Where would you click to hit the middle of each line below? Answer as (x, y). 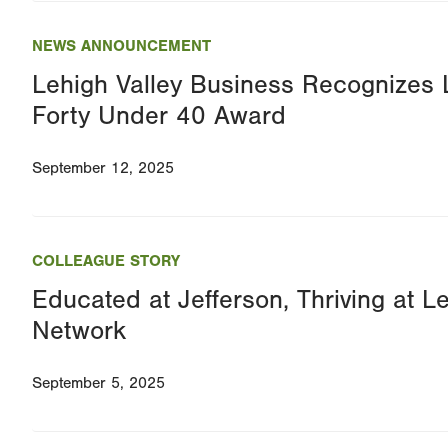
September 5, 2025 (98, 383)
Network (79, 331)
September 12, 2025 (103, 168)
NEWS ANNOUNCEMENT (121, 46)
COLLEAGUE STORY (106, 261)
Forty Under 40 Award (159, 116)
